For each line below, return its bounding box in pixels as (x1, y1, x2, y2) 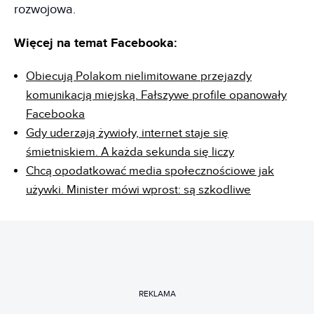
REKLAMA (138, 289, 176, 299)
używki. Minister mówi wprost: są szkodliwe (26, 182, 251, 197)
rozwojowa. (14, 1, 76, 17)
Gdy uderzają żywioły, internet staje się (26, 125, 228, 140)
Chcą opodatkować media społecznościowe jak (26, 163, 274, 178)
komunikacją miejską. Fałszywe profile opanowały (26, 88, 287, 102)
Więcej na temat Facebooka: (14, 35, 177, 51)
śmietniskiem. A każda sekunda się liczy (26, 144, 234, 159)
